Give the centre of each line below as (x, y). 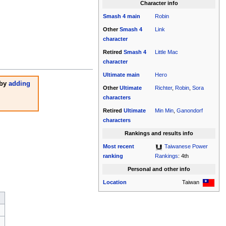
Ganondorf (190, 111)
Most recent (119, 147)
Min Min (164, 111)
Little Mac (167, 52)
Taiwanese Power (186, 147)
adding (19, 83)
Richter (164, 88)
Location (115, 182)
